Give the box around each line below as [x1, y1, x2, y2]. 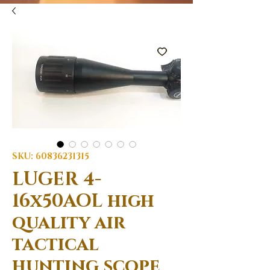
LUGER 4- [12, 167, 101, 192]
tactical [12, 232, 99, 257]
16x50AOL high [12, 189, 154, 213]
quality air [12, 210, 125, 235]
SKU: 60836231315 [12, 150, 89, 162]
